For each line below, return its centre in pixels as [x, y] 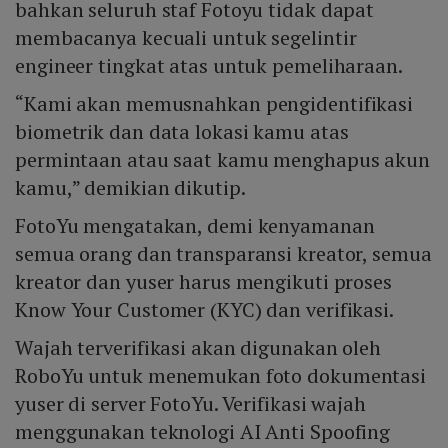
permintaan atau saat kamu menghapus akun [222, 159]
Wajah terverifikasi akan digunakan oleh [198, 347]
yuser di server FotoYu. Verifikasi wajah [190, 403]
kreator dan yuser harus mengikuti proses [203, 281]
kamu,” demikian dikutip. [130, 187]
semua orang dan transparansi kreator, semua [223, 253]
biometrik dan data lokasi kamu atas [182, 131]
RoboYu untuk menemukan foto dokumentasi [221, 375]
